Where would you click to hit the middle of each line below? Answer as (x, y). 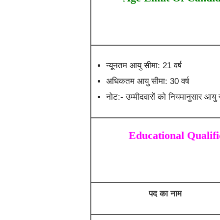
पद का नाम (165, 194)
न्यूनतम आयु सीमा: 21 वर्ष (144, 66)
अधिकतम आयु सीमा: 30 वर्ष (147, 81)
